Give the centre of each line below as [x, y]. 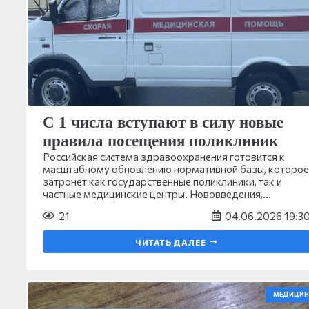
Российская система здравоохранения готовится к [164, 156]
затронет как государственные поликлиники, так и [162, 181]
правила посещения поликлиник [160, 141]
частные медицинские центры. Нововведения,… [157, 193]
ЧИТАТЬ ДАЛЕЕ [170, 242]
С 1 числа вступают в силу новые [163, 122]
